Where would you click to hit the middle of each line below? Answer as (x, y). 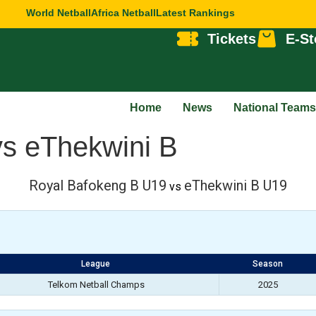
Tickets (231, 39)
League (96, 264)
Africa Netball (124, 13)
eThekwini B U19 (236, 186)
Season (268, 264)
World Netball (59, 13)
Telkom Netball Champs (96, 285)
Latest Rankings (196, 13)
